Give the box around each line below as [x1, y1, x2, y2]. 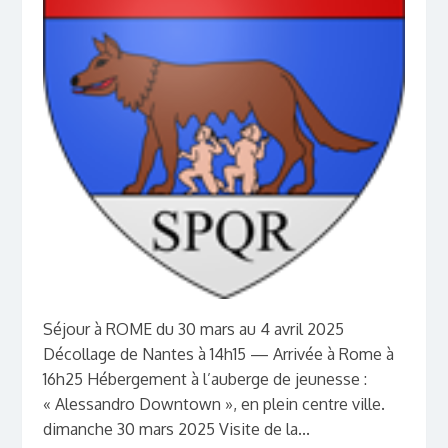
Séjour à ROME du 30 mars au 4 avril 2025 [42, 319, 344, 340]
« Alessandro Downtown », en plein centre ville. [42, 394, 385, 415]
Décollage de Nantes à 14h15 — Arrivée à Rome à [42, 344, 394, 365]
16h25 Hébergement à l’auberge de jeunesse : [42, 369, 367, 390]
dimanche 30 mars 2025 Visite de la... [42, 419, 310, 440]
